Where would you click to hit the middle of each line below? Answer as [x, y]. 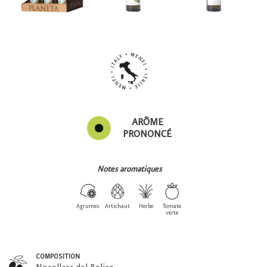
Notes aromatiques [129, 170]
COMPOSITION [58, 257]
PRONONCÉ [147, 134]
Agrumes [88, 206]
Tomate [172, 206]
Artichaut [117, 206]
